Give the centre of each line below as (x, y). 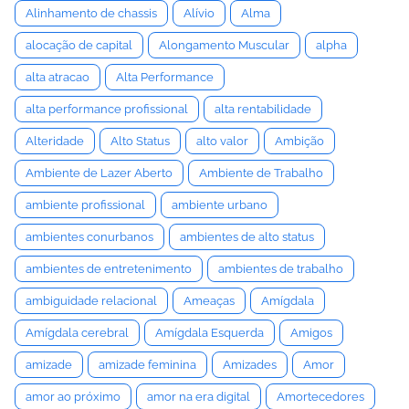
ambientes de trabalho (281, 269)
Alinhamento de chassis (91, 13)
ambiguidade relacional (91, 301)
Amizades (250, 365)
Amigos (311, 333)
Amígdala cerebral (77, 333)
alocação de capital (79, 45)
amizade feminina (147, 365)
